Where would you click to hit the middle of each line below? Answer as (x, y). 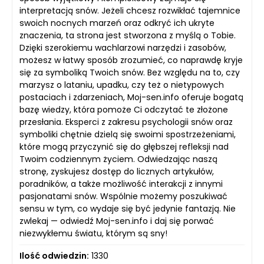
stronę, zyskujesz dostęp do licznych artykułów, (117, 171)
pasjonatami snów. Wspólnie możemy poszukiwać (123, 196)
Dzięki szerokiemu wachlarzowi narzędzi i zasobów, (123, 48)
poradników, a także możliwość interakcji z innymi (121, 184)
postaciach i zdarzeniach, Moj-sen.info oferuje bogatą (131, 97)
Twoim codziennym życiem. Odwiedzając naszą (118, 159)
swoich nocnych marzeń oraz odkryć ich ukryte (117, 23)
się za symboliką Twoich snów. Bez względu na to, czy (130, 72)
